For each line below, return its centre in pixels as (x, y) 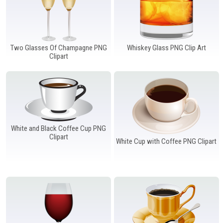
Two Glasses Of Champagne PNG (58, 48)
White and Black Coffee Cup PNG (59, 128)
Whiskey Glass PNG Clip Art (166, 48)
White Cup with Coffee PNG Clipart (167, 141)
